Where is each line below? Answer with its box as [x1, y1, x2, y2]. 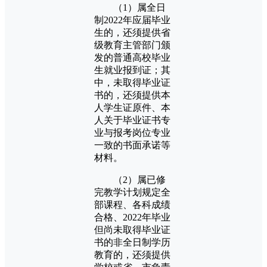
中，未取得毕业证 [94, 77, 170, 88]
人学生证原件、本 [94, 102, 170, 113]
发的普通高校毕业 [94, 52, 170, 63]
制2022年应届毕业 [94, 14, 170, 25]
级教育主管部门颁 [94, 39, 170, 50]
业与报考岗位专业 [94, 127, 170, 138]
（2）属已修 [94, 174, 166, 185]
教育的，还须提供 [94, 249, 170, 260]
